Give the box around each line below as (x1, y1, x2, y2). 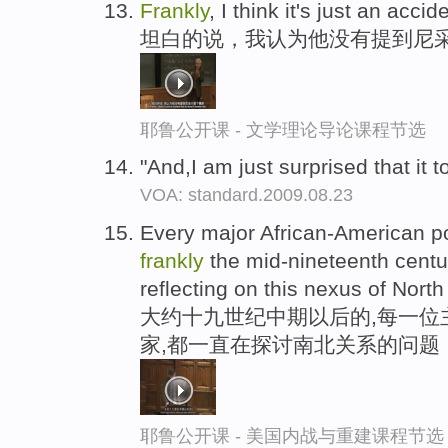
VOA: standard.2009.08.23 (140, 185, 353, 206)
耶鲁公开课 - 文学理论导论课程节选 (140, 119, 426, 140)
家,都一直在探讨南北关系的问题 (140, 333, 440, 357)
